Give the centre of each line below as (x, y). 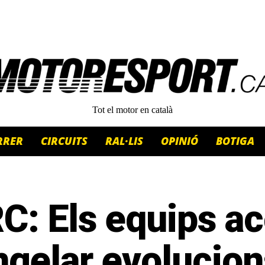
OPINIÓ (180, 141)
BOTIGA (235, 141)
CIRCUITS (64, 141)
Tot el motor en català (132, 110)
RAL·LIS (124, 141)
